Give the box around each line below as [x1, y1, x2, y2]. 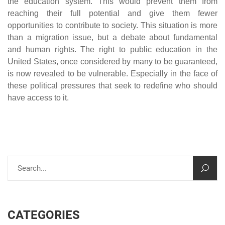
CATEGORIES [8, 207, 80, 222]
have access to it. [8, 93, 69, 102]
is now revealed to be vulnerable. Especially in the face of [8, 69, 217, 78]
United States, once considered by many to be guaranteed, [8, 57, 217, 66]
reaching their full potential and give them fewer [8, 9, 217, 18]
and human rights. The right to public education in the [8, 45, 217, 54]
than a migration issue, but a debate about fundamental [8, 33, 217, 42]
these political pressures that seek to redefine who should [8, 81, 217, 90]
